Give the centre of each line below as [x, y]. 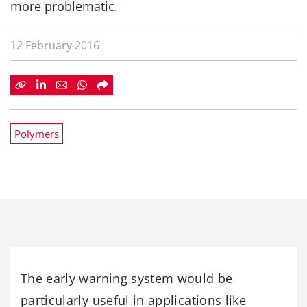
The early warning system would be [127, 278]
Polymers [37, 134]
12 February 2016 [55, 45]
